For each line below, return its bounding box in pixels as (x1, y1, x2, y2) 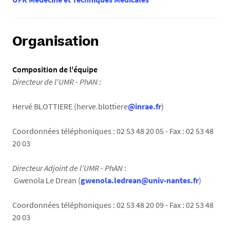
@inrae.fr (128, 101, 161, 111)
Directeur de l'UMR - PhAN (12, 76, 98, 87)
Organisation (12, 36, 99, 49)
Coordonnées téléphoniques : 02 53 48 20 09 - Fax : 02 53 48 (12, 200, 214, 210)
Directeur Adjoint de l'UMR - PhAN (12, 163, 123, 173)
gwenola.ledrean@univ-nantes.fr (81, 175, 199, 185)
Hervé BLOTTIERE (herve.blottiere (12, 101, 128, 111)
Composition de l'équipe (12, 64, 98, 74)
